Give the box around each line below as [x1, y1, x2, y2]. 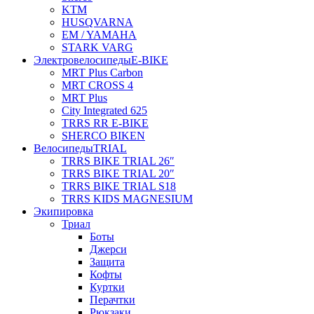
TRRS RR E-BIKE [62, 117, 149, 130]
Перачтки [90, 294, 135, 306]
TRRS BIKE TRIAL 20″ [62, 168, 175, 180]
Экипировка [34, 205, 93, 218]
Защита [90, 256, 125, 268]
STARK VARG [62, 41, 133, 54]
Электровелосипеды [34, 54, 131, 67]
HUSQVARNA [62, 16, 133, 29]
